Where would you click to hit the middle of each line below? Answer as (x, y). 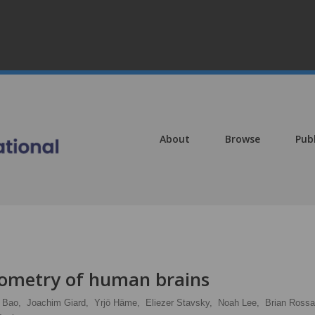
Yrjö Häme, (117, 303)
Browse (243, 139)
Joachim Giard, (58, 303)
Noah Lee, (239, 303)
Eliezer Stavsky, (179, 303)
